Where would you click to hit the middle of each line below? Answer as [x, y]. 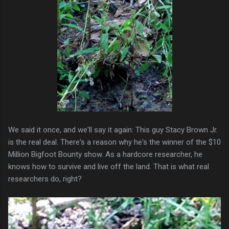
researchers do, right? [45, 179]
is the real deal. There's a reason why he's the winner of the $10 [114, 142]
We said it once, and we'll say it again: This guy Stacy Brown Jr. [113, 130]
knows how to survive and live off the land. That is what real [109, 166]
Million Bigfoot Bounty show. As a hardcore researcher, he [105, 154]
